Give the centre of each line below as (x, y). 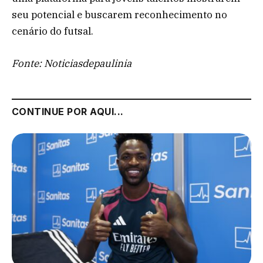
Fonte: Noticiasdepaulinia (72, 63)
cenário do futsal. (53, 31)
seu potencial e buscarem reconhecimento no (119, 15)
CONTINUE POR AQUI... (68, 111)
